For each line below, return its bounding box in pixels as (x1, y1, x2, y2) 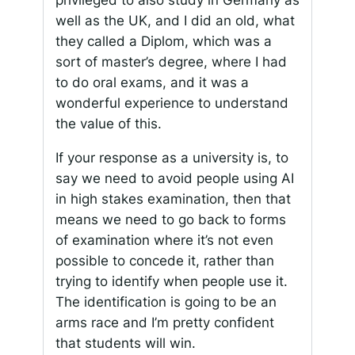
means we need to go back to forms (55, 211, 286, 227)
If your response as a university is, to (55, 149, 288, 166)
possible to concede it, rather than (55, 252, 274, 269)
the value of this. (55, 115, 162, 132)
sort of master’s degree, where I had (55, 53, 287, 70)
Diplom (140, 32, 185, 49)
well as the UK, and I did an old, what (55, 12, 295, 29)
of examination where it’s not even (55, 231, 273, 248)
